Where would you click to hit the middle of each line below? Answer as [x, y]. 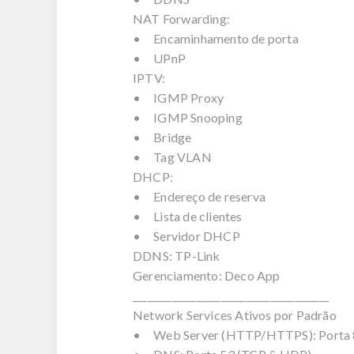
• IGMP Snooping [188, 117]
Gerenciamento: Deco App [207, 275]
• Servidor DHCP [186, 236]
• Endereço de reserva [199, 196]
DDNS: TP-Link [177, 256]
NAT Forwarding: [181, 19]
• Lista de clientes [188, 216]
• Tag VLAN [172, 157]
